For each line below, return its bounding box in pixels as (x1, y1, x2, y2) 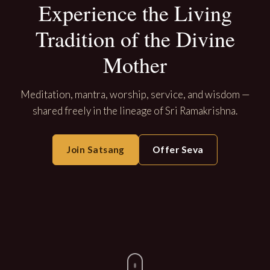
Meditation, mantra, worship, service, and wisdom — (20, 88, 250, 101)
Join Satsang (66, 144, 125, 155)
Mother (103, 50, 167, 79)
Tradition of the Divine (35, 24, 235, 53)
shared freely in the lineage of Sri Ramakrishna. (33, 104, 237, 117)
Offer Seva (152, 144, 204, 155)
